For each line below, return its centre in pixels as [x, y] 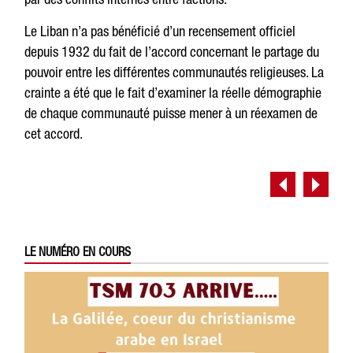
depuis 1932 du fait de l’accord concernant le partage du [172, 52]
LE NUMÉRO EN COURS [78, 251]
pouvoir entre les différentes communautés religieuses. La [175, 72]
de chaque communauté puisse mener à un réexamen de [171, 113]
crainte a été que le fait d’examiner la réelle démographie [173, 93]
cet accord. [54, 134]
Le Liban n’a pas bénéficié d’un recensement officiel [160, 31]
